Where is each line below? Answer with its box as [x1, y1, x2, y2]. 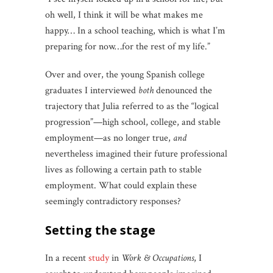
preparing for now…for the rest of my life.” [45, 40, 210, 53]
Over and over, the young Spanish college [45, 68, 205, 81]
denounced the [156, 83, 212, 97]
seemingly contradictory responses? [45, 194, 181, 208]
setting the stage [52, 221, 155, 238]
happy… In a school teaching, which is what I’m [45, 24, 225, 37]
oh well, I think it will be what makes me [45, 8, 203, 21]
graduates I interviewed [45, 83, 138, 97]
